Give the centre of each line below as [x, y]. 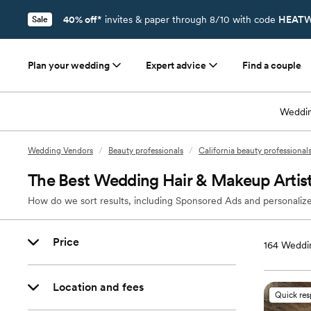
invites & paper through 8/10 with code [190, 19]
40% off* [83, 19]
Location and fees [98, 287]
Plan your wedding [69, 65]
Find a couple [272, 65]
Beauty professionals [146, 151]
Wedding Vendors [60, 151]
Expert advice [176, 65]
